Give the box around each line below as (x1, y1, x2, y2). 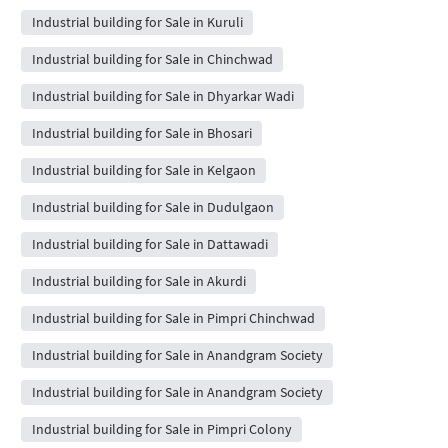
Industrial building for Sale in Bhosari (31, 123, 252, 142)
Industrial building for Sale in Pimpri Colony (31, 419, 292, 438)
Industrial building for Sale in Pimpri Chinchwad (31, 308, 315, 327)
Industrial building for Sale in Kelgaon (31, 160, 256, 179)
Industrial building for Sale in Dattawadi (31, 234, 268, 253)
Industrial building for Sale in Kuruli (31, 12, 243, 31)
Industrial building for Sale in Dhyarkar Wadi (31, 86, 294, 105)
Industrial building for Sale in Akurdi (31, 271, 246, 290)
